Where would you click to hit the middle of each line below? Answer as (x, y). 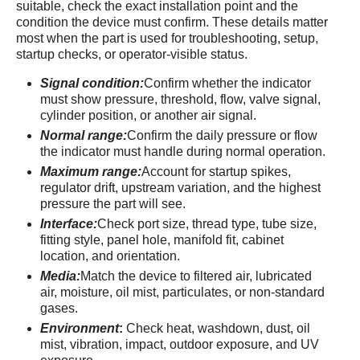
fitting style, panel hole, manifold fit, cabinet (162, 240)
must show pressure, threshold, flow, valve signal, (180, 99)
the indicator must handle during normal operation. (183, 151)
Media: (60, 276)
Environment (80, 328)
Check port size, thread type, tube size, (207, 224)
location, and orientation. (110, 256)
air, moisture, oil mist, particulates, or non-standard (182, 292)
